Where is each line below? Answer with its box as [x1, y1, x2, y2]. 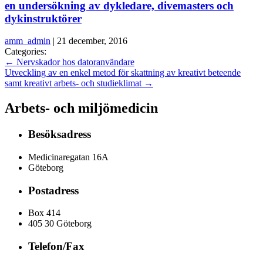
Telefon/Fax [28, 240, 85, 253]
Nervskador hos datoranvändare [14, 57, 134, 68]
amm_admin [5, 36, 50, 46]
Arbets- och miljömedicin [5, 100, 158, 116]
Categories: [5, 46, 46, 57]
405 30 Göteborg [28, 218, 92, 229]
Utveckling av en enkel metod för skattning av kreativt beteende [5, 68, 241, 78]
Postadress [28, 184, 79, 197]
